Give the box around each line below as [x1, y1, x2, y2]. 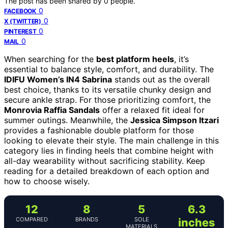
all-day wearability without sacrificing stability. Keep [4, 155, 205, 166]
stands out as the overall [112, 74, 210, 84]
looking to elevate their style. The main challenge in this [4, 135, 219, 146]
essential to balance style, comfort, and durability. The [4, 64, 214, 74]
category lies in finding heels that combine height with [4, 145, 213, 156]
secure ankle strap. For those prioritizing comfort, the [4, 94, 211, 105]
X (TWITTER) [4, 17, 41, 25]
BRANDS [75, 215, 98, 223]
